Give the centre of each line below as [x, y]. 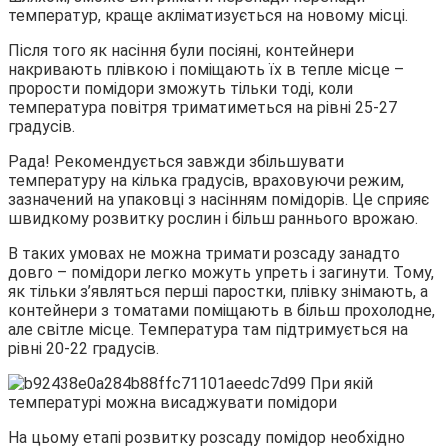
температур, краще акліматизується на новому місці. [208, 15]
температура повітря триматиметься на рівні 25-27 [202, 107]
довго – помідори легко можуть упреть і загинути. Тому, [221, 272]
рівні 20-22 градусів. [83, 348]
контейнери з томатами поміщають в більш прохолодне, [221, 310]
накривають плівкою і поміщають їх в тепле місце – [206, 69]
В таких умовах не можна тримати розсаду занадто [204, 253]
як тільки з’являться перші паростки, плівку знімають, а [218, 291]
